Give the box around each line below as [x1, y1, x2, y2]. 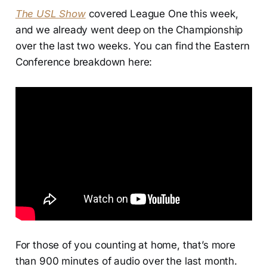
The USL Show [15, 8, 86, 20]
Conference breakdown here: [15, 56, 153, 69]
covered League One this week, [85, 8, 238, 20]
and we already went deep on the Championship [15, 24, 243, 36]
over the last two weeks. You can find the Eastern [15, 40, 250, 52]
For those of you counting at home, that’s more [15, 239, 235, 252]
